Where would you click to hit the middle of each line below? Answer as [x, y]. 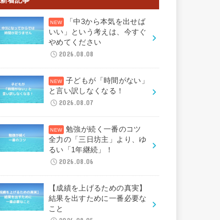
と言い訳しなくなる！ [86, 91]
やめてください [75, 42]
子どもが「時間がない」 [108, 80]
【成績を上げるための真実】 [97, 188]
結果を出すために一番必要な [97, 198]
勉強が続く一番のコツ [108, 129]
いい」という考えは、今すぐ [97, 32]
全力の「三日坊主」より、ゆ [97, 139]
